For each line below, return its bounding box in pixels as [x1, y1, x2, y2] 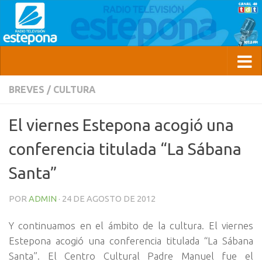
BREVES [9, 84, 44, 95]
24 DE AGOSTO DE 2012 [62, 194, 156, 204]
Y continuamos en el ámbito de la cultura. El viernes [9, 220, 253, 232]
